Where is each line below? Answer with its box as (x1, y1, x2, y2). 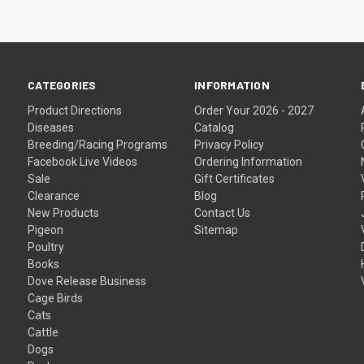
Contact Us (194, 206, 251, 219)
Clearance (28, 188, 80, 202)
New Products (28, 206, 100, 219)
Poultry (28, 240, 65, 253)
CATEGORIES (28, 77, 97, 92)
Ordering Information (194, 154, 303, 168)
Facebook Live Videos (28, 154, 138, 168)
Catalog (194, 120, 235, 134)
